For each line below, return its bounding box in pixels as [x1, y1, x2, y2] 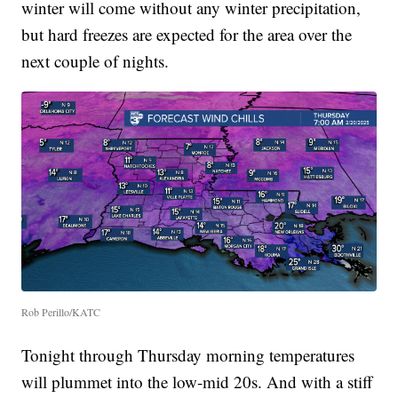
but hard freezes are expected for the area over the [21, 23, 353, 46]
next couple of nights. [21, 50, 170, 73]
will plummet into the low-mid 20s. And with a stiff [21, 370, 373, 393]
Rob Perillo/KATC [21, 304, 101, 319]
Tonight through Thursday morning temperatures [21, 343, 355, 366]
